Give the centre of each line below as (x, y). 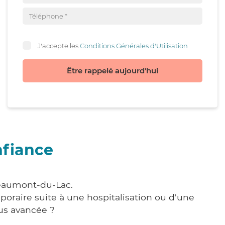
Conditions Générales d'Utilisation (134, 45)
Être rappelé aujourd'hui (113, 71)
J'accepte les (59, 45)
